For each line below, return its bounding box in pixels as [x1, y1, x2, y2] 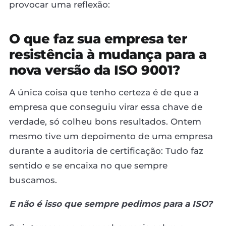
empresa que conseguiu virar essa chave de [9, 101, 202, 112]
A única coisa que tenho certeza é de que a [9, 87, 199, 97]
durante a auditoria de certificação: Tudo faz [9, 145, 203, 156]
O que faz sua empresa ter [9, 30, 188, 47]
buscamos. [9, 175, 57, 185]
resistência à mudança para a [9, 46, 207, 63]
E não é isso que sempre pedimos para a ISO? [9, 198, 212, 209]
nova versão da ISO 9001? [9, 62, 181, 78]
